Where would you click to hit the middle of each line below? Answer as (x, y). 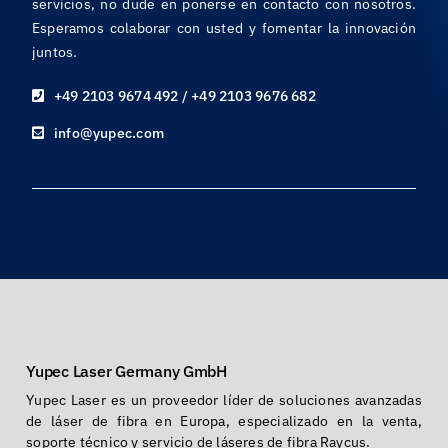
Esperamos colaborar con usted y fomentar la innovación (224, 28)
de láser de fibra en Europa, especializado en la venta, (224, 421)
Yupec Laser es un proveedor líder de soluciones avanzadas (224, 400)
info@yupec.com (109, 133)
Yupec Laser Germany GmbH (126, 371)
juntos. (54, 52)
